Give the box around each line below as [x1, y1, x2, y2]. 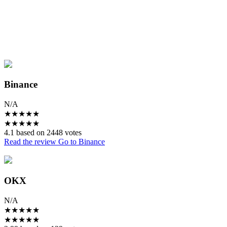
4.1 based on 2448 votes [4, 128, 82, 137]
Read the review [4, 137, 58, 146]
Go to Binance [58, 137, 105, 146]
